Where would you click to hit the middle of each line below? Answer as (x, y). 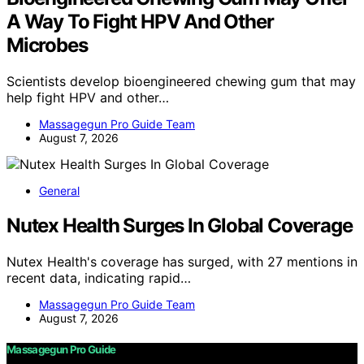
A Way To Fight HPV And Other (140, 21)
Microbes (47, 45)
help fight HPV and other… (88, 97)
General (59, 190)
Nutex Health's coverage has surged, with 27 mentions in (182, 261)
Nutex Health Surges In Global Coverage (180, 225)
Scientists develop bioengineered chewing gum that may (181, 81)
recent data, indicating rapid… (99, 277)
